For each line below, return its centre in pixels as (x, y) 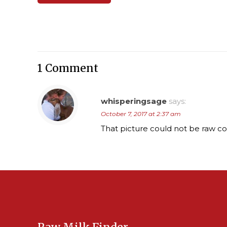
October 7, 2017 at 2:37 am (141, 113)
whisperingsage (134, 101)
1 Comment (68, 68)
